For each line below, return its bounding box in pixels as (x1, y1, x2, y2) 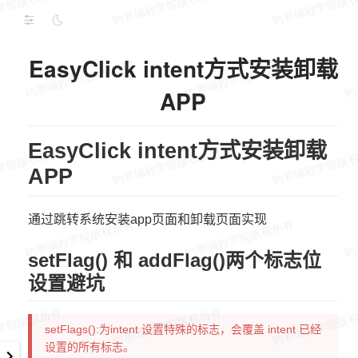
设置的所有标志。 (45, 340, 134, 354)
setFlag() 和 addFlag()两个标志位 (28, 249, 321, 272)
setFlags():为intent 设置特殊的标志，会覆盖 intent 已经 (45, 323, 321, 336)
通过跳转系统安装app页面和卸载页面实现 (28, 213, 267, 227)
